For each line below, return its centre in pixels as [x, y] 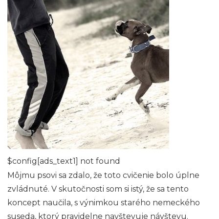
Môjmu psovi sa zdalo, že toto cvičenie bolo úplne [103, 175]
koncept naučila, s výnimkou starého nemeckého [104, 203]
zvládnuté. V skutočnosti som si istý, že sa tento [98, 189]
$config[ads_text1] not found [64, 161]
